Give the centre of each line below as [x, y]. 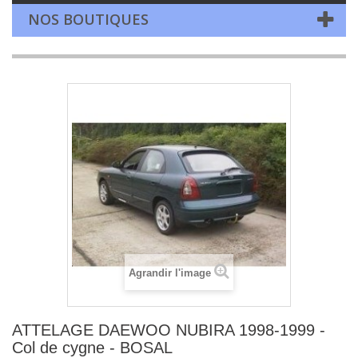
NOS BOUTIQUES [88, 19]
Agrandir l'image [170, 273]
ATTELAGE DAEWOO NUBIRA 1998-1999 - [169, 330]
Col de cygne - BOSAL [92, 348]
